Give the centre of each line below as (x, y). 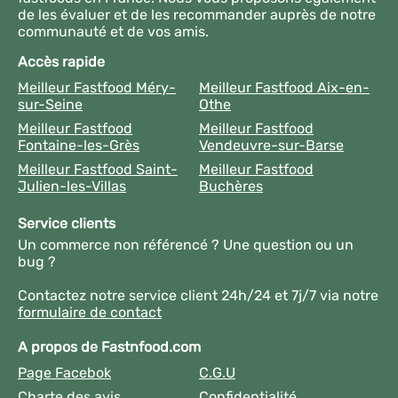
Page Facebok (64, 372)
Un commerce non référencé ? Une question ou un (186, 244)
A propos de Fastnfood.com (109, 346)
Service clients (67, 223)
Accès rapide (61, 61)
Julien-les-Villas (72, 186)
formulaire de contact (90, 312)
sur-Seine (50, 104)
